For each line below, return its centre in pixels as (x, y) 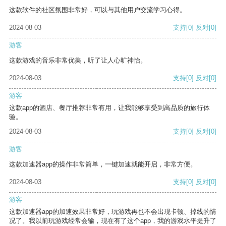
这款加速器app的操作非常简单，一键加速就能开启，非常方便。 (103, 164)
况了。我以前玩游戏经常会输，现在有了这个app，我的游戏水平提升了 (113, 221)
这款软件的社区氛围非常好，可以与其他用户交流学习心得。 (98, 10)
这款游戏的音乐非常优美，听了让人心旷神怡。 (78, 61)
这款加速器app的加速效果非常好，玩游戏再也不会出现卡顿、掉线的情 (113, 212)
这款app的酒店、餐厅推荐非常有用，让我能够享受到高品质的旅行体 (109, 108)
